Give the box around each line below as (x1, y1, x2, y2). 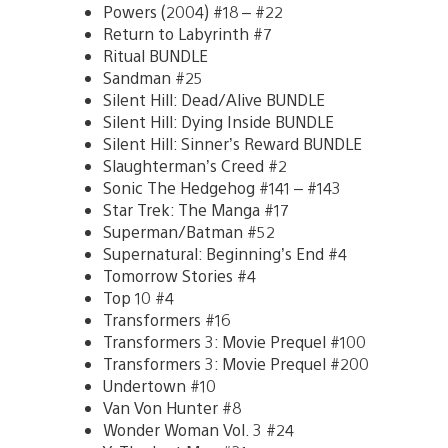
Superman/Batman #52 (103, 220, 275, 242)
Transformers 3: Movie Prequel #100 (103, 330, 366, 352)
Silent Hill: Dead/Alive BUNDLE (103, 88, 325, 110)
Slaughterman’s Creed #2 (103, 154, 287, 176)
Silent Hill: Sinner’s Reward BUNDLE (103, 132, 362, 154)
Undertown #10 (103, 374, 216, 396)
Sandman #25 (103, 66, 203, 88)
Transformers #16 (103, 308, 230, 330)
